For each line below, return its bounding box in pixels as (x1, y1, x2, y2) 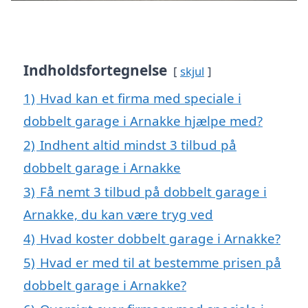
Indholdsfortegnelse (23, 60, 167, 80)
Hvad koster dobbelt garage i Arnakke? (40, 230, 280, 247)
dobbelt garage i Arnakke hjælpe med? (23, 112, 263, 130)
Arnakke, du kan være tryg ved (23, 206, 213, 223)
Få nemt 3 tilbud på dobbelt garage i (40, 183, 267, 201)
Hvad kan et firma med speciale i (40, 89, 241, 107)
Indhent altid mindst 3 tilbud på (40, 136, 236, 154)
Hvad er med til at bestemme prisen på (40, 254, 281, 272)
